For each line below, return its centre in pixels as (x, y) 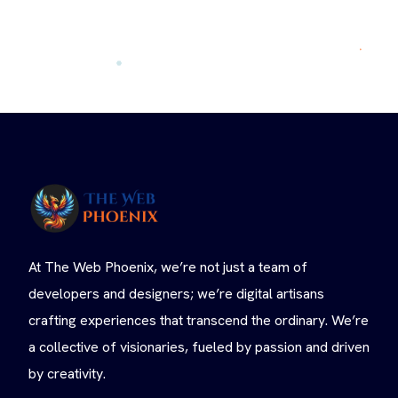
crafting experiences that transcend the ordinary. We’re (199, 321)
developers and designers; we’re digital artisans (176, 294)
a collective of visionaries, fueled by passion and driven (199, 347)
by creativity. (67, 374)
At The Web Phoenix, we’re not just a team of (168, 267)
